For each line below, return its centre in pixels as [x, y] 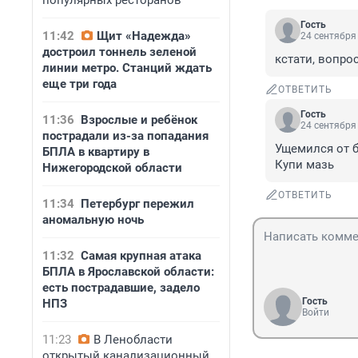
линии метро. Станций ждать [127, 68]
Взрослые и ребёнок [139, 120]
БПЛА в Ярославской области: [128, 272]
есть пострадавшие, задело [121, 288]
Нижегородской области [112, 168]
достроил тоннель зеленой [119, 52]
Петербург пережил [137, 204]
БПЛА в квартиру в [96, 152]
